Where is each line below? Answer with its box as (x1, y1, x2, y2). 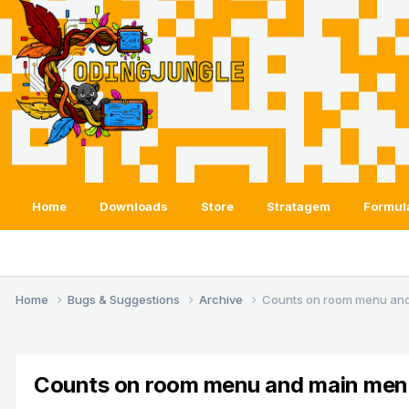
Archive (199, 291, 246, 307)
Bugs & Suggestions (68, 291, 183, 307)
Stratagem (267, 199, 330, 214)
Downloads (100, 199, 168, 214)
